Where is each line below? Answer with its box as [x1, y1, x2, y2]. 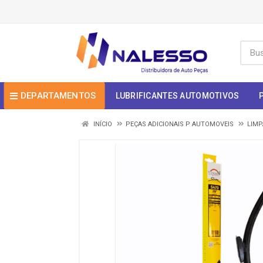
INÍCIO [92, 120, 112, 128]
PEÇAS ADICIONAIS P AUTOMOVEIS [126, 120, 234, 128]
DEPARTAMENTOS [20, 90, 96, 101]
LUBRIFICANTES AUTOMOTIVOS [115, 91, 240, 100]
